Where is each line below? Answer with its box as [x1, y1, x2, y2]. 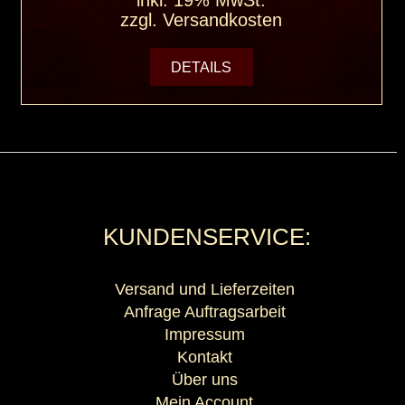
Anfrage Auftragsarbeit [123, 302, 286, 321]
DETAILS [167, 59, 236, 75]
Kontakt [176, 347, 232, 366]
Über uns [171, 370, 238, 389]
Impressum [164, 325, 245, 344]
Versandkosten [163, 10, 283, 31]
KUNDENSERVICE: [102, 223, 311, 250]
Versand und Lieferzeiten [114, 279, 295, 298]
